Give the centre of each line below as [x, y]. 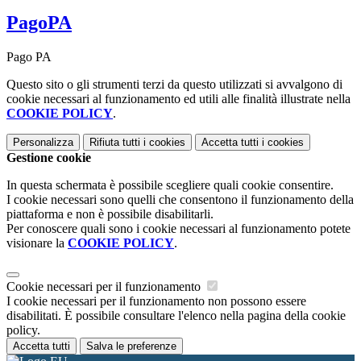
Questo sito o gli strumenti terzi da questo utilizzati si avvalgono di [174, 85]
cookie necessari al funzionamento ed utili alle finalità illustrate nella [178, 99]
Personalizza [43, 143]
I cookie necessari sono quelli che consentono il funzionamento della [180, 200]
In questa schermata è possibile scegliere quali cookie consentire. [170, 185]
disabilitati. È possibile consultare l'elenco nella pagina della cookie [176, 316]
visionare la [37, 243]
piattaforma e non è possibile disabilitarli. [110, 214]
